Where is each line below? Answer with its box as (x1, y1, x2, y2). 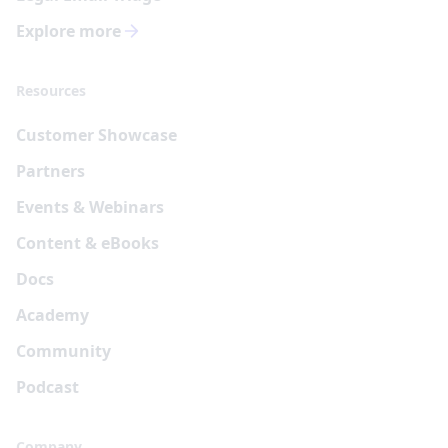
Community (16, 339, 111, 362)
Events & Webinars (16, 195, 164, 218)
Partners (16, 159, 85, 182)
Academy (16, 303, 89, 326)
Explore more (16, 19, 121, 42)
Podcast (16, 375, 79, 398)
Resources (16, 80, 86, 100)
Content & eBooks (16, 231, 159, 254)
